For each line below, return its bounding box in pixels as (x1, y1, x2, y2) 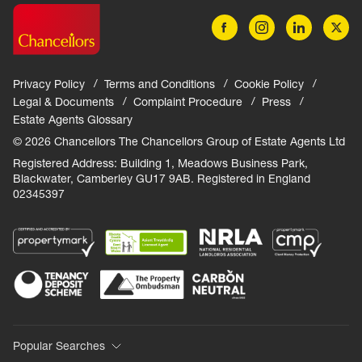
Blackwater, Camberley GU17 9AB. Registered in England (13, 170, 310, 186)
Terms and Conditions (104, 76, 215, 91)
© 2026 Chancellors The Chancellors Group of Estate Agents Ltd (13, 133, 345, 149)
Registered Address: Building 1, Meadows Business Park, (13, 155, 308, 170)
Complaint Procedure (133, 94, 242, 109)
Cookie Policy (234, 76, 304, 91)
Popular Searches (13, 338, 105, 353)
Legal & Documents (13, 94, 114, 109)
